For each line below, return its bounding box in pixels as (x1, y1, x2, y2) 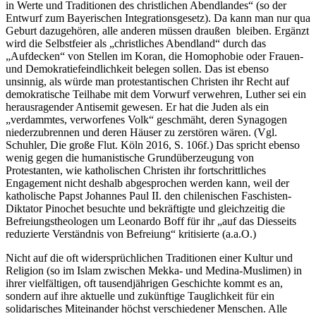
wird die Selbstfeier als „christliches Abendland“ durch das (6, 37, 266, 50)
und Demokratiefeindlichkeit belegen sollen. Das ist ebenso (6, 63, 269, 75)
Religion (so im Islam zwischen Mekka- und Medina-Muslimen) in (6, 265, 302, 277)
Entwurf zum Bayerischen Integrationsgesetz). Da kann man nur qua (6, 12, 310, 25)
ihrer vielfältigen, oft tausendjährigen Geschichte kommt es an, (6, 277, 283, 290)
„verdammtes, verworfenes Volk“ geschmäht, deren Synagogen (6, 114, 287, 126)
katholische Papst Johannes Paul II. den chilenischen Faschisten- (6, 190, 291, 202)
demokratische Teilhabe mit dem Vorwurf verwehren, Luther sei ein (6, 88, 306, 101)
